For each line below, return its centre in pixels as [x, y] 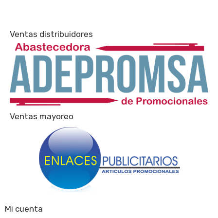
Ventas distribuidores [51, 34]
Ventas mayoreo [42, 117]
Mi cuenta [24, 209]
